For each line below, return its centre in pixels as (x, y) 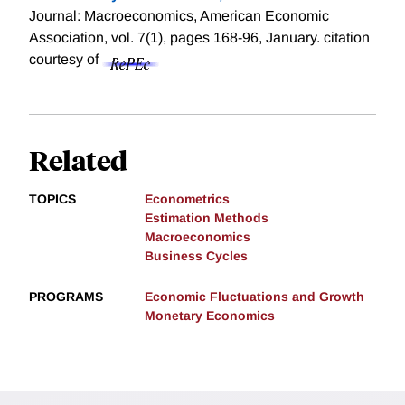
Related (78, 160)
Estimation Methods (207, 218)
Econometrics (187, 199)
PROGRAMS (66, 297)
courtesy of (66, 60)
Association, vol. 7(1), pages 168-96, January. (176, 38)
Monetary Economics (210, 316)
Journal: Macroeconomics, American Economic (179, 16)
